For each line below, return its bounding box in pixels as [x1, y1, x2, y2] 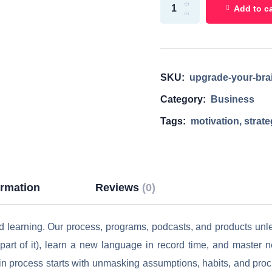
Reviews [95, 182, 142, 194]
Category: [160, 94, 206, 104]
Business [211, 94, 254, 104]
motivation [191, 116, 239, 126]
